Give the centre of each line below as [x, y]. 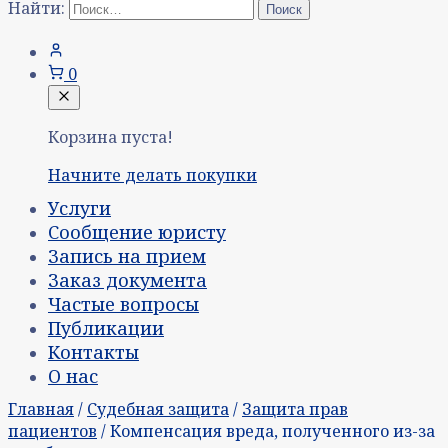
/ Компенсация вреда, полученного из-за [266, 431]
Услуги [79, 208]
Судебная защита [158, 409]
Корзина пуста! [110, 137]
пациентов [52, 431]
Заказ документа [127, 280]
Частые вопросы [123, 304]
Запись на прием [127, 256]
